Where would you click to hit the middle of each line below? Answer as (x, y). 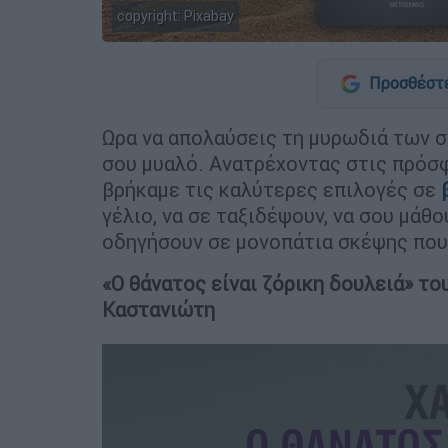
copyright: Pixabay (175, 15)
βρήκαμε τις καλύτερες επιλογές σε (271, 190)
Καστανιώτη (158, 310)
